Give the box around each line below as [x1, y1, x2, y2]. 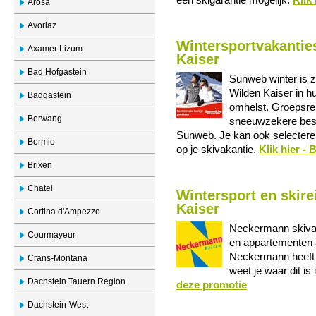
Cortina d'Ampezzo [28, 207, 100, 217]
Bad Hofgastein [28, 67, 87, 77]
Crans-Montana [28, 253, 87, 263]
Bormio [28, 137, 55, 147]
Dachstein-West [28, 300, 88, 310]
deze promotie [176, 279, 247, 291]
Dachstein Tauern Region [28, 276, 126, 286]
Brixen [28, 160, 52, 170]
